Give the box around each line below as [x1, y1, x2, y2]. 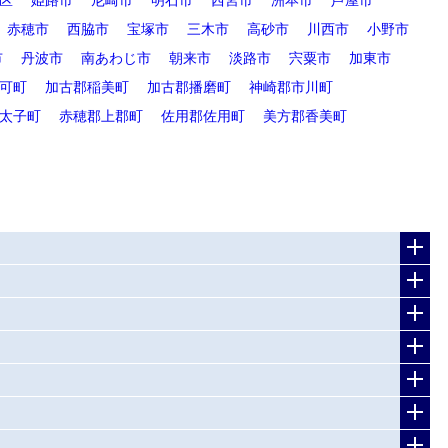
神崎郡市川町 [249, 78, 333, 95]
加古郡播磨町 [147, 78, 231, 95]
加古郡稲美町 [45, 78, 129, 95]
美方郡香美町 [263, 107, 347, 124]
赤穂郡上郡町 [59, 107, 143, 124]
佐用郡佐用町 [161, 107, 245, 124]
